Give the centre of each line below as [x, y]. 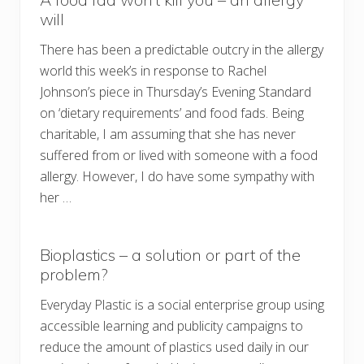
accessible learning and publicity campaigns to [171, 326]
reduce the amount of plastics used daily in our [174, 347]
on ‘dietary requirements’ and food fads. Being [172, 113]
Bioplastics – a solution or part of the [170, 255]
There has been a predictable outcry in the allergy [182, 50]
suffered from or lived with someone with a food [179, 156]
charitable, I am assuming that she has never [168, 134]
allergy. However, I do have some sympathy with [177, 177]
